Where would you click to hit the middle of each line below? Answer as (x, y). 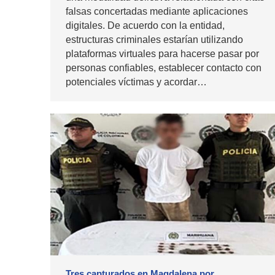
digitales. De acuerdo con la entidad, (145, 26)
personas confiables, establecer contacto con (164, 68)
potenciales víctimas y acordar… (136, 82)
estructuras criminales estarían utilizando (154, 40)
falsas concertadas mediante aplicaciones (157, 12)
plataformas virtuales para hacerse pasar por (162, 54)
